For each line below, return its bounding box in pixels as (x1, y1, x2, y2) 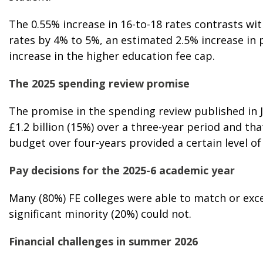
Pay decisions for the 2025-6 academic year (9, 163, 235, 177)
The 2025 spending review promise (9, 76, 190, 90)
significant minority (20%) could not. (9, 206, 191, 221)
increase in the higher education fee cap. (9, 48, 215, 63)
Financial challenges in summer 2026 (9, 234, 198, 248)
